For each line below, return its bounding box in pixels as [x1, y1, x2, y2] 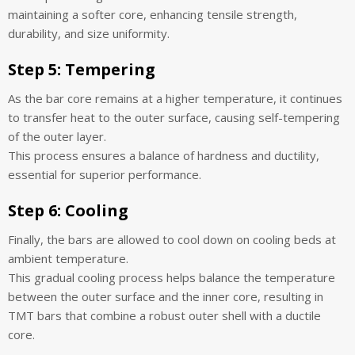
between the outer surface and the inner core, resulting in [8, 288, 323, 304]
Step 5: [8, 58, 61, 80]
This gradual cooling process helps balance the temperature [8, 269, 335, 285]
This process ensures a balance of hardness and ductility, [8, 147, 319, 163]
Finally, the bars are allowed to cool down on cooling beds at [8, 231, 336, 247]
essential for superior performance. [8, 166, 201, 182]
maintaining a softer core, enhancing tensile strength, [8, 6, 297, 22]
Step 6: [8, 199, 61, 221]
